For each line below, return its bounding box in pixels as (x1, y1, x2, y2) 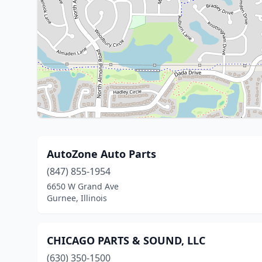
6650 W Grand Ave (47, 181, 119, 192)
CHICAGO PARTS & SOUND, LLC (47, 233, 205, 247)
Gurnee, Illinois (47, 192, 107, 204)
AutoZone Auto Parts (47, 147, 156, 161)
